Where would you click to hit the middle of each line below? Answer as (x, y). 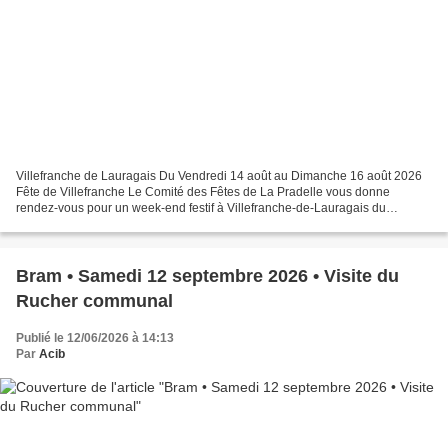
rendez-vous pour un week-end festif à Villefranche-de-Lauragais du (201, 207)
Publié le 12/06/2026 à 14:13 (95, 337)
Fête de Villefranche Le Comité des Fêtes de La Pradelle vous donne (203, 191)
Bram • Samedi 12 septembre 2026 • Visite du (207, 275)
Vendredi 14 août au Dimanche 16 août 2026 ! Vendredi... (171, 223)
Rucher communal (94, 300)
